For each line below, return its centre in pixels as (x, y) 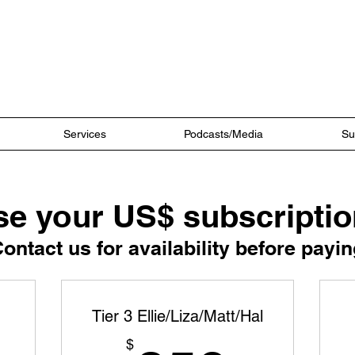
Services (84, 134)
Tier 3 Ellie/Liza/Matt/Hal (177, 316)
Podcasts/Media (224, 134)
